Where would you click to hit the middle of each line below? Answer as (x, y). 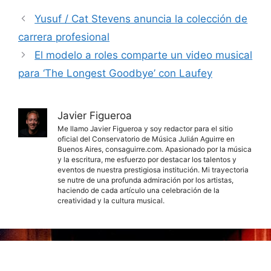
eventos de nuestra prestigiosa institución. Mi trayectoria (153, 169)
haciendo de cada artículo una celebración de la (139, 190)
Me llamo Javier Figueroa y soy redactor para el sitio (145, 128)
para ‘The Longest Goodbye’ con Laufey (115, 73)
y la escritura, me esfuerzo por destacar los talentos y (147, 159)
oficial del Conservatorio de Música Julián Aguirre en (146, 139)
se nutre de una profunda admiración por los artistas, (145, 180)
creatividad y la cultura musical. (111, 200)
